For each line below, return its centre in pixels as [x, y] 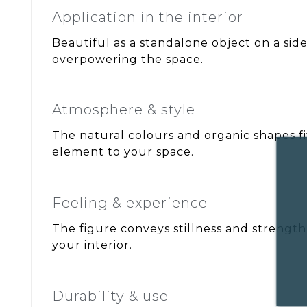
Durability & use [110, 296]
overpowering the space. [128, 59]
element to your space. [123, 152]
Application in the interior [148, 17]
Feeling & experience [130, 202]
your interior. [92, 245]
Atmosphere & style [124, 110]
